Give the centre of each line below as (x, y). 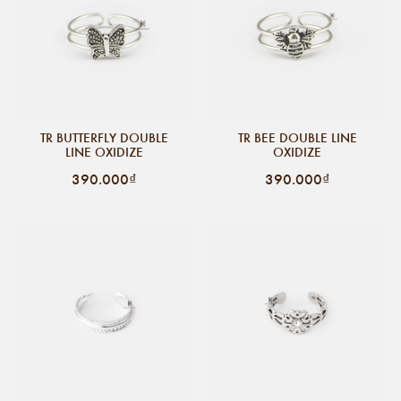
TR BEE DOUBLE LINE (297, 137)
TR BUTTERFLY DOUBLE (104, 137)
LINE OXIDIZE (104, 152)
